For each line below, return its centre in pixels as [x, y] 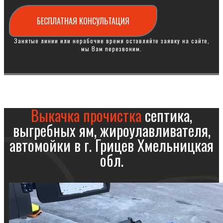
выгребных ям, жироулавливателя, [111, 130]
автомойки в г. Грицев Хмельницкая [111, 145]
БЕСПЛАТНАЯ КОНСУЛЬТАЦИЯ [83, 21]
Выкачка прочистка [86, 115]
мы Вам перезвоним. [111, 49]
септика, [167, 115]
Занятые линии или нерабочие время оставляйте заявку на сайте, [111, 41]
